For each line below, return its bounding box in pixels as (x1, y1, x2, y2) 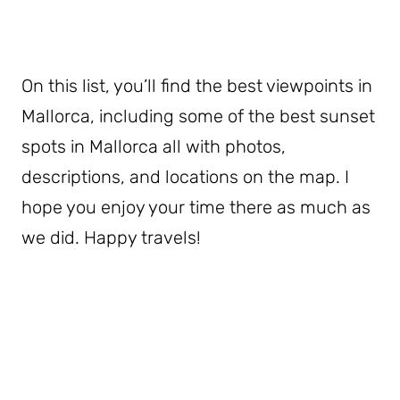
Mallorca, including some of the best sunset (21, 105, 375, 128)
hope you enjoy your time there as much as (21, 196, 371, 219)
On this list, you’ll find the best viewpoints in (21, 75, 372, 97)
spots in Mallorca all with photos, (21, 136, 286, 158)
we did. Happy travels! (21, 227, 201, 249)
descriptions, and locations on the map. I (21, 166, 349, 188)
